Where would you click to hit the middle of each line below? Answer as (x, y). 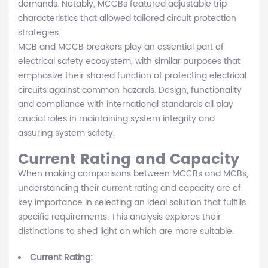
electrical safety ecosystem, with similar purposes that (129, 62)
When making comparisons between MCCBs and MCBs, (133, 174)
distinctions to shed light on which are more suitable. (126, 232)
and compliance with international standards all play (126, 105)
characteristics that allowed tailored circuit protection (127, 19)
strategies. (39, 33)
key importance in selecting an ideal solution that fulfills (132, 203)
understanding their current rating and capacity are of (130, 188)
